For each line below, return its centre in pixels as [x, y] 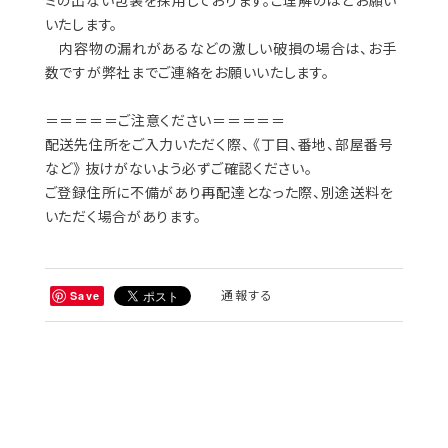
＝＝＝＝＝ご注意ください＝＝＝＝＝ [165, 120]
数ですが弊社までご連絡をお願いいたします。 [187, 72]
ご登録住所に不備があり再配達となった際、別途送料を [219, 192]
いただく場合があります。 [123, 216]
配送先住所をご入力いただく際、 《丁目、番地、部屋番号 [219, 144]
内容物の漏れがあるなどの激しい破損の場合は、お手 [220, 48]
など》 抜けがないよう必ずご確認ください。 [178, 168]
